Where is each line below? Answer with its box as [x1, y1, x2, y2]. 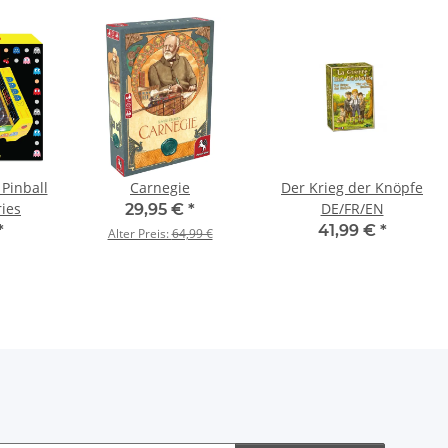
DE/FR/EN [320, 199, 384, 219]
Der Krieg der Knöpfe [281, 178, 423, 198]
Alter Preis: [107, 225, 172, 243]
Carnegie [130, 178, 190, 198]
